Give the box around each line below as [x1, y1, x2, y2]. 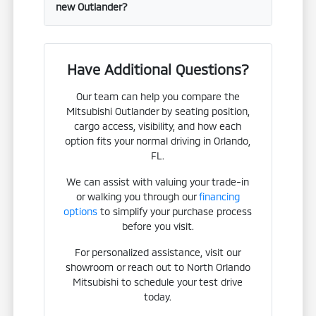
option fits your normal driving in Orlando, [65, 134, 251, 147]
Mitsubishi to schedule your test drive [73, 275, 243, 288]
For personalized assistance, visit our [74, 245, 241, 258]
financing [198, 190, 240, 202]
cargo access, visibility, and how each [74, 119, 242, 132]
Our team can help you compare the [75, 90, 240, 102]
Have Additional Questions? [66, 60, 249, 78]
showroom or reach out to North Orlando [65, 260, 250, 273]
